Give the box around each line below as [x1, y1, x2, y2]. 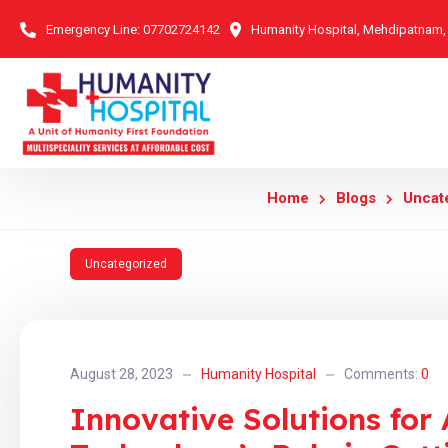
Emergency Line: [46, 22, 140, 37]
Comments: [344, 366, 421, 382]
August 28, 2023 [70, 366, 173, 382]
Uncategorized [85, 257, 167, 271]
